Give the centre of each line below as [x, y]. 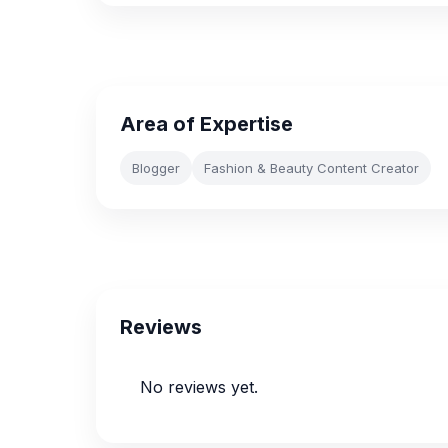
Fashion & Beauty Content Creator [311, 168]
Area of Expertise [206, 124]
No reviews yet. [199, 387]
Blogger [156, 168]
